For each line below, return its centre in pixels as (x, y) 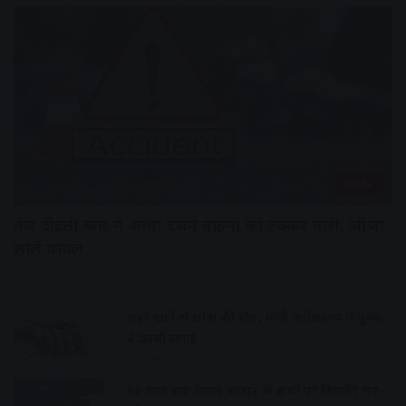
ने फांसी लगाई (162, 338)
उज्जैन (359, 184)
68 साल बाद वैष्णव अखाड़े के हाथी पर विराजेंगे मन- (256, 390)
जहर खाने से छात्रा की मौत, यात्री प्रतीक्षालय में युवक (255, 316)
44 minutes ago (63, 268)
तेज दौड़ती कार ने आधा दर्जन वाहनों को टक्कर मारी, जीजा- (202, 224)
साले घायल (48, 247)
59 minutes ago (176, 358)
